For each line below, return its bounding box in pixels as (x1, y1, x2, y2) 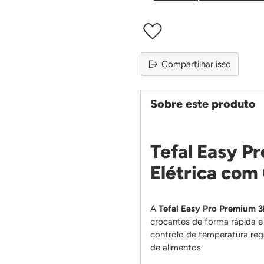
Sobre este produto (150, 96, 256, 111)
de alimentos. (150, 242, 203, 253)
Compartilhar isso (161, 58, 232, 70)
